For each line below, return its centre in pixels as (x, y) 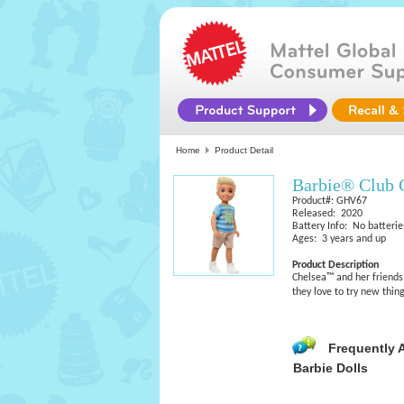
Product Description (335, 265)
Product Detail (244, 150)
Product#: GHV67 (330, 201)
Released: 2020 (327, 214)
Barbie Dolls (331, 368)
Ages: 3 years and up (339, 239)
